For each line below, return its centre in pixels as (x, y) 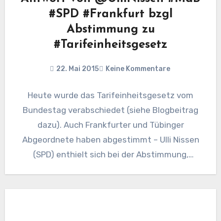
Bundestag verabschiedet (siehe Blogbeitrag (110, 110)
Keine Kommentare (138, 69)
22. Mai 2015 (77, 69)
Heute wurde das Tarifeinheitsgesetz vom (110, 95)
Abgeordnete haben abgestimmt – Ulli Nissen (110, 140)
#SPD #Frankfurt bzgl (110, 15)
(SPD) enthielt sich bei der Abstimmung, (110, 155)
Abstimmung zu (110, 30)
